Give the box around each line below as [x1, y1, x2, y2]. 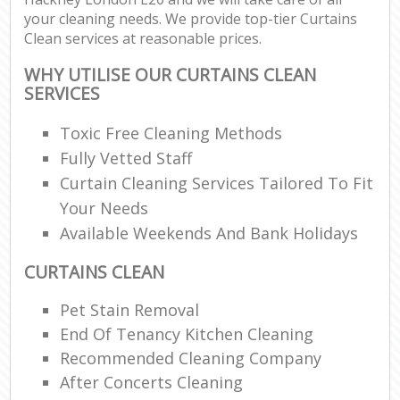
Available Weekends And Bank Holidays [60, 221, 359, 244]
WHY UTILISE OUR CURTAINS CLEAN [24, 62, 317, 87]
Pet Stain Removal [60, 298, 200, 321]
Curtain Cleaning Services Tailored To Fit [60, 171, 374, 194]
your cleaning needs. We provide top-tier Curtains [24, 9, 358, 29]
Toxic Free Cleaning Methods [60, 121, 283, 144]
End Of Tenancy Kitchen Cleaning [60, 322, 314, 345]
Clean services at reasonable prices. [24, 29, 262, 49]
